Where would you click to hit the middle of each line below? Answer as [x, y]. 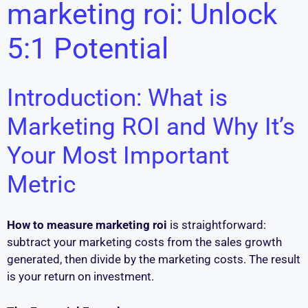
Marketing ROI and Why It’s [151, 126]
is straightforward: [217, 225]
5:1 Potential [88, 48]
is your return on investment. [80, 276]
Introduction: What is [117, 98]
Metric [41, 184]
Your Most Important [118, 155]
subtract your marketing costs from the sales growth [144, 242]
